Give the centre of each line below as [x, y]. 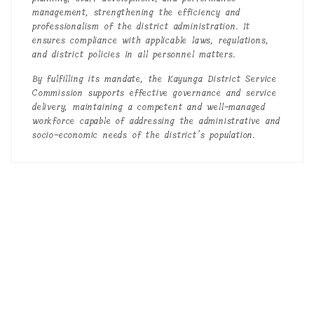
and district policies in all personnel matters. [134, 54]
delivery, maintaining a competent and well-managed [149, 107]
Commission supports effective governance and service [155, 93]
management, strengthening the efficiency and [137, 12]
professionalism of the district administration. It [141, 26]
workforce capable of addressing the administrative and [157, 121]
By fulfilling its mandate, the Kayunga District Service [155, 79]
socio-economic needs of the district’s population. [144, 135]
